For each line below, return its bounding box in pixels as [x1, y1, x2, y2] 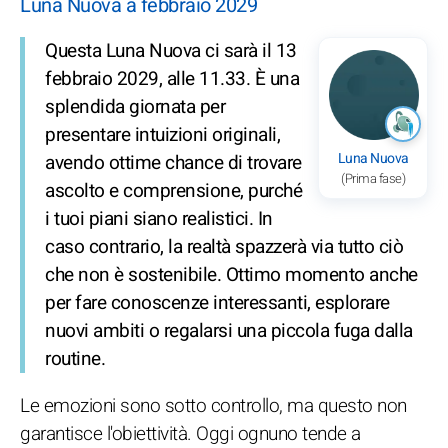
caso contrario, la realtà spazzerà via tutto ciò [45, 232, 403, 261]
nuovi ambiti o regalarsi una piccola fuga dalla [45, 316, 413, 345]
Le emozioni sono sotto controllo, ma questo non [20, 391, 407, 420]
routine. [45, 344, 105, 373]
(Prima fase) [341, 168, 405, 188]
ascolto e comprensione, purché [45, 176, 302, 205]
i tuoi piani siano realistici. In [45, 204, 273, 233]
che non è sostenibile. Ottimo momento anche [45, 260, 418, 289]
